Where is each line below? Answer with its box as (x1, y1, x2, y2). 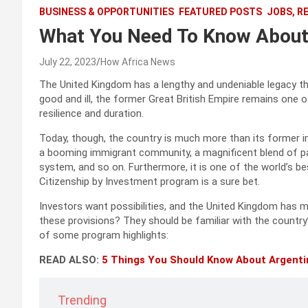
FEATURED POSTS (179, 6, 262, 18)
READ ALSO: (39, 254, 102, 267)
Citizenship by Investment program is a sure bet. (39, 175, 260, 188)
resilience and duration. (39, 107, 144, 120)
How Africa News (100, 56, 175, 68)
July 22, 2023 (39, 56, 96, 68)
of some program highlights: (39, 229, 168, 242)
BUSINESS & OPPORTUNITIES (39, 6, 174, 18)
